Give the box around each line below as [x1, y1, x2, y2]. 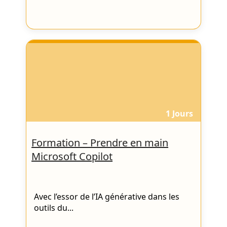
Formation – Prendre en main [31, 136, 169, 150]
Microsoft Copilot [31, 149, 113, 164]
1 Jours [165, 107, 193, 119]
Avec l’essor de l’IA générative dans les [34, 191, 180, 203]
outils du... [34, 202, 74, 214]
